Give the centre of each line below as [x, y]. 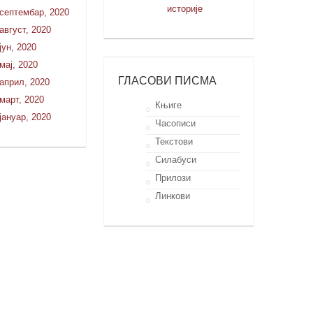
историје [184, 8]
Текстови [174, 141]
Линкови [172, 196]
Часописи [175, 123]
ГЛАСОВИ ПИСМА [167, 80]
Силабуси [175, 159]
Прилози [173, 177]
